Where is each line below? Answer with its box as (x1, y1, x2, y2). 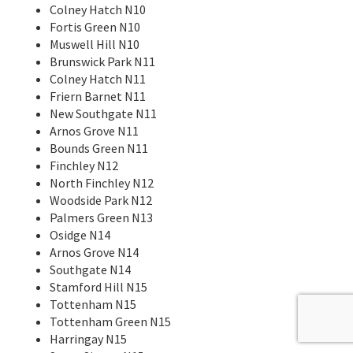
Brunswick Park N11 (50, 53, 155, 69)
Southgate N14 (50, 261, 131, 277)
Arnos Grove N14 (50, 243, 139, 260)
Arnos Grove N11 (50, 122, 139, 139)
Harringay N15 (50, 330, 127, 347)
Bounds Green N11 (50, 139, 148, 156)
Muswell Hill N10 (50, 35, 139, 52)
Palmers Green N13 (50, 209, 153, 225)
